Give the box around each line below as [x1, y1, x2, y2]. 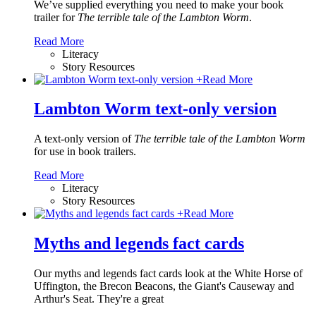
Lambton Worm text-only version [34, 99, 276, 119]
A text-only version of [34, 133, 131, 145]
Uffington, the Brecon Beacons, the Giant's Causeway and [34, 280, 294, 293]
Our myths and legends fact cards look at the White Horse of [34, 267, 303, 280]
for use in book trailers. [34, 145, 136, 158]
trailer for [34, 11, 78, 23]
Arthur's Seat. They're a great [34, 293, 164, 305]
